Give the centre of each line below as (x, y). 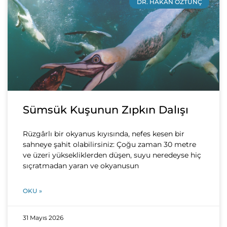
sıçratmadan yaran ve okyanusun (81, 166)
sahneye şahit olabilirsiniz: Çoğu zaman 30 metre (109, 145)
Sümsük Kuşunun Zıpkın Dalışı (106, 110)
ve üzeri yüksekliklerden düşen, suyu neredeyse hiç (112, 155)
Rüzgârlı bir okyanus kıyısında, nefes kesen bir (104, 134)
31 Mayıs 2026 (43, 218)
